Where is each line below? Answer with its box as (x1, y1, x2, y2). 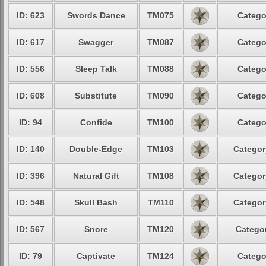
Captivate (77, 251, 115, 261)
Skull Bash (74, 198, 118, 207)
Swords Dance (66, 11, 125, 20)
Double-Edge (69, 144, 122, 154)
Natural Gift (72, 171, 119, 180)
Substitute (75, 91, 117, 100)
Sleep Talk (75, 64, 117, 74)
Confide (80, 118, 112, 127)
